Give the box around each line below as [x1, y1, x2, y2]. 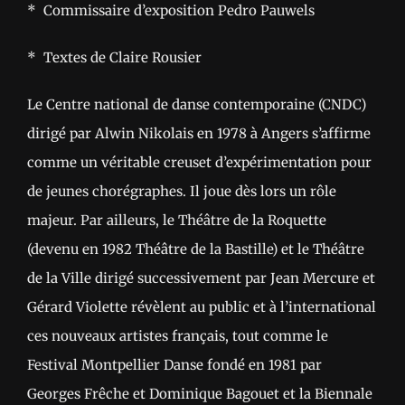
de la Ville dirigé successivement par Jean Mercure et [27, 269, 375, 287]
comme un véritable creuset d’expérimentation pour [27, 154, 372, 172]
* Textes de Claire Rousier [27, 49, 202, 67]
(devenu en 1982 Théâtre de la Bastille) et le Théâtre [27, 240, 364, 259]
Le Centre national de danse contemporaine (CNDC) [27, 96, 366, 114]
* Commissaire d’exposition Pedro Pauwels [27, 2, 315, 20]
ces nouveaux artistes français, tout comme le [27, 327, 328, 345]
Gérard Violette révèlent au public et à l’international [27, 298, 376, 316]
